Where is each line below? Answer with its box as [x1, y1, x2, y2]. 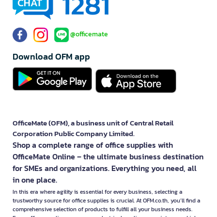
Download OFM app [13, 50, 90, 63]
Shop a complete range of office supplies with [13, 139, 173, 151]
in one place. [13, 174, 57, 186]
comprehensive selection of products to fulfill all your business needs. [13, 205, 192, 214]
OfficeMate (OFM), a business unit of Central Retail [13, 117, 173, 129]
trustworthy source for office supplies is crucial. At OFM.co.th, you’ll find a [13, 196, 201, 205]
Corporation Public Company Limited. [13, 128, 135, 139]
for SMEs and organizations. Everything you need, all [13, 162, 197, 174]
